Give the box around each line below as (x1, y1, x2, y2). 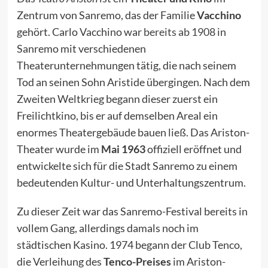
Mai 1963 (100, 142, 145, 156)
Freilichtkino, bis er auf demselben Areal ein (16, 109, 218, 123)
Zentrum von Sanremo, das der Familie (16, 8, 197, 22)
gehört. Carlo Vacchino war (16, 25, 144, 39)
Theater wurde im (16, 142, 101, 156)
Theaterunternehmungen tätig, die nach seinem (16, 59, 236, 72)
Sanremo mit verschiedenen (16, 42, 146, 56)
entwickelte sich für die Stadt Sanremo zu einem (16, 159, 237, 173)
